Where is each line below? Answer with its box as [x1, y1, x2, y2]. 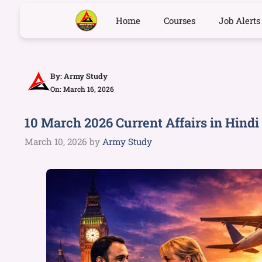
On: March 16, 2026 [50, 84, 114, 94]
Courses [164, 15, 196, 26]
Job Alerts [219, 15, 261, 26]
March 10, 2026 [25, 135, 87, 147]
